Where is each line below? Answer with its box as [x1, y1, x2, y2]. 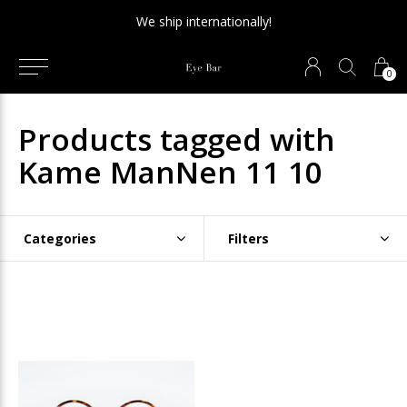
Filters [227, 230, 269, 247]
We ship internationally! [135, 13, 272, 30]
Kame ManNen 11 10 [18, 151, 323, 193]
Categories [24, 230, 96, 247]
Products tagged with [18, 118, 335, 160]
